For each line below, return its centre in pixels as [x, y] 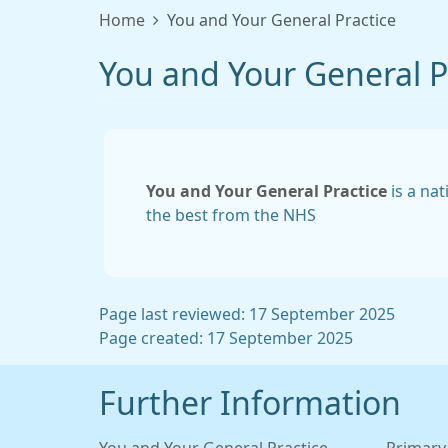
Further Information [250, 404]
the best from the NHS [231, 215]
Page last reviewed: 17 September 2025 [247, 314]
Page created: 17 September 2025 [226, 338]
